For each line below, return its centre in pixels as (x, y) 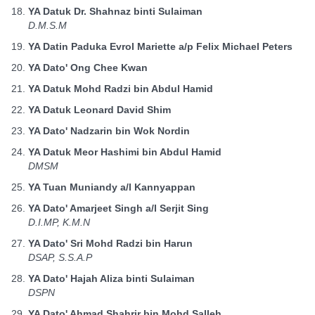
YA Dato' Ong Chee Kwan (88, 67)
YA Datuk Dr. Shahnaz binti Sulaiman (115, 11)
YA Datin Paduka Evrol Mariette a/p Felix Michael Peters (160, 46)
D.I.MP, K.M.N (59, 222)
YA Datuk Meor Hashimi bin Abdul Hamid (125, 152)
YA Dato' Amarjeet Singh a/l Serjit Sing (118, 208)
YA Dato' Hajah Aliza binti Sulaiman (111, 278)
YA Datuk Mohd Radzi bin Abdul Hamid (121, 89)
